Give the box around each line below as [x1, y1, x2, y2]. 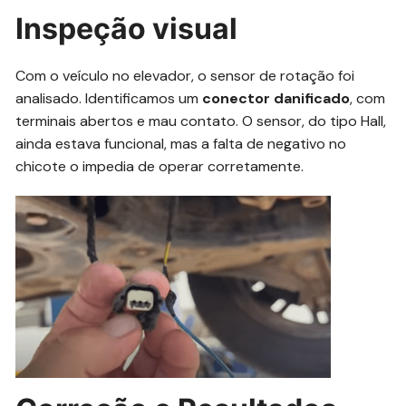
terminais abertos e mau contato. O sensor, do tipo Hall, [15, 111, 387, 131]
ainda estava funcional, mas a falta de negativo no [15, 134, 347, 154]
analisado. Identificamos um [15, 89, 203, 109]
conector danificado [202, 89, 351, 109]
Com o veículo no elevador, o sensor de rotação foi [15, 66, 355, 86]
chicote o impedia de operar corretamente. [15, 157, 304, 177]
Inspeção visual [15, 11, 238, 47]
